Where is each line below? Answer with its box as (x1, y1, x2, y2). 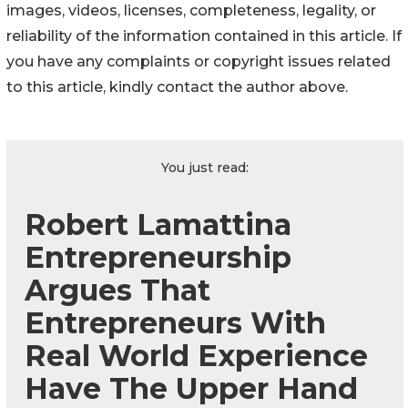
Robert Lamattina (25, 206, 291, 242)
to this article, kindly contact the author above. (6, 77, 348, 96)
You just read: (161, 158, 249, 176)
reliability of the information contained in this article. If (6, 26, 402, 45)
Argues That (25, 271, 210, 308)
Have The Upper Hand (25, 370, 358, 406)
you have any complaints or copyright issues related (6, 52, 391, 70)
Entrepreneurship (25, 239, 291, 275)
